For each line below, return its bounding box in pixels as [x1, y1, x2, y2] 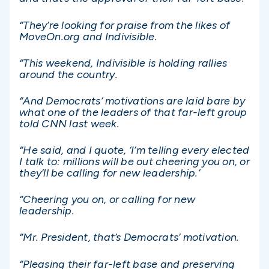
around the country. [19, 67, 118, 81]
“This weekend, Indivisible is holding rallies [19, 56, 228, 70]
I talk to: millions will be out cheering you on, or [19, 155, 250, 169]
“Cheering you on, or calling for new [19, 193, 195, 207]
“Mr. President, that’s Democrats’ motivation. [19, 231, 240, 244]
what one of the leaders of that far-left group [19, 105, 247, 119]
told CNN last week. [19, 116, 119, 130]
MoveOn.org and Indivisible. [19, 29, 157, 43]
